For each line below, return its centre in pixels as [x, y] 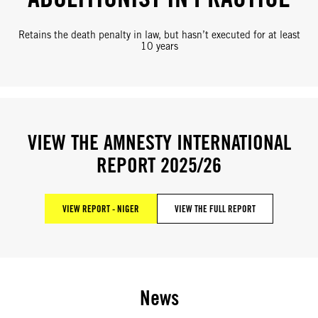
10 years [159, 46]
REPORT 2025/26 [159, 165]
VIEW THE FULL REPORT [215, 209]
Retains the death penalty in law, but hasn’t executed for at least [159, 34]
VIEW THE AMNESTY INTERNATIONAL [159, 143]
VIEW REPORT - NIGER [101, 209]
